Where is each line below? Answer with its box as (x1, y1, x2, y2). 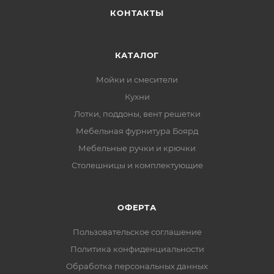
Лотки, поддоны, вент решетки (73, 109, 201, 119)
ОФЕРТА (117, 202, 157, 212)
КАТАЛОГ (114, 50, 160, 60)
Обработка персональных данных (66, 261, 208, 271)
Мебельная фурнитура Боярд (76, 126, 198, 136)
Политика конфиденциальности (70, 244, 204, 254)
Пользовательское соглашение (72, 227, 202, 237)
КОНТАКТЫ (110, 8, 164, 18)
